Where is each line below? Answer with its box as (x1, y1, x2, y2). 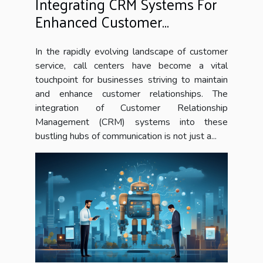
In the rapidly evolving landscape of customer (35, 45, 228, 58)
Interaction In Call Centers (35, 25, 197, 52)
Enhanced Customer (35, 8, 162, 35)
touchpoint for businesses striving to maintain (35, 73, 228, 86)
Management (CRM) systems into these (35, 115, 228, 129)
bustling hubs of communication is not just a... (35, 129, 217, 143)
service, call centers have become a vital (35, 59, 228, 72)
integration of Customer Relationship (35, 101, 228, 114)
